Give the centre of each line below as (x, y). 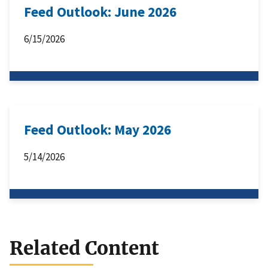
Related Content (84, 248)
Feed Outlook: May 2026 (98, 130)
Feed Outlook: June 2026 (100, 12)
